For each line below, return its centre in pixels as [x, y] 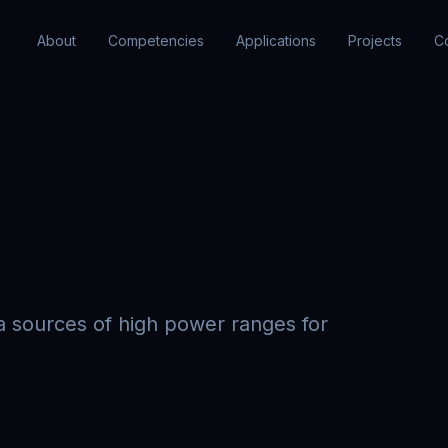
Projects [374, 40]
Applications [275, 40]
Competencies [155, 40]
